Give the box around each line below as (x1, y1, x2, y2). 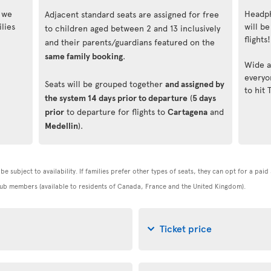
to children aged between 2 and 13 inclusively (45, 22, 220, 34)
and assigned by (165, 77, 224, 90)
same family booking (45, 50, 123, 62)
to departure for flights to (64, 105, 168, 117)
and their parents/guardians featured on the (45, 36, 215, 48)
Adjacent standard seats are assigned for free (45, 8, 219, 20)
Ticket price (160, 221, 212, 235)
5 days (192, 91, 216, 103)
